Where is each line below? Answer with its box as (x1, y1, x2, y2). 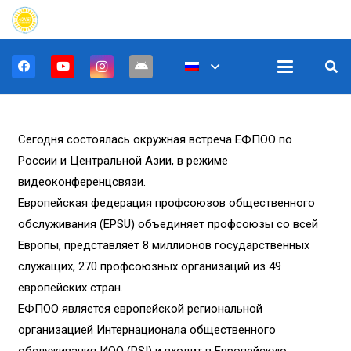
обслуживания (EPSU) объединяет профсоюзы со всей (17, 217, 318, 231)
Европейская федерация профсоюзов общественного (17, 196, 315, 210)
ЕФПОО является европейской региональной (17, 302, 262, 316)
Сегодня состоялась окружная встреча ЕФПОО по (17, 132, 292, 147)
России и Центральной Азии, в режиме (17, 154, 228, 168)
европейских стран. (17, 280, 123, 295)
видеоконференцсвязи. (17, 175, 146, 189)
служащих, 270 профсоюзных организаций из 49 (17, 259, 281, 273)
